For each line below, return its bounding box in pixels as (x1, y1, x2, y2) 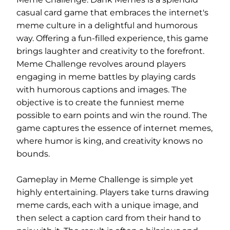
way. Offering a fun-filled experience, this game (16, 33, 208, 43)
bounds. (16, 149, 50, 159)
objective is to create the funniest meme (16, 98, 184, 107)
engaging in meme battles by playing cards (16, 72, 196, 82)
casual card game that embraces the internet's (16, 8, 208, 17)
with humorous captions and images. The (16, 85, 187, 94)
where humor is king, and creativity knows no (16, 136, 203, 146)
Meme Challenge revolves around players (16, 59, 186, 69)
